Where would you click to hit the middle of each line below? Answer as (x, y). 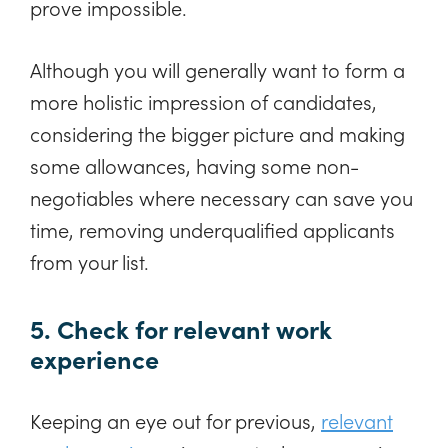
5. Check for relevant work (181, 329)
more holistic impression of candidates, (203, 100)
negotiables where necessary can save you (221, 196)
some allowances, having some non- (194, 164)
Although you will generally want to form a (217, 68)
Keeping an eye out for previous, (175, 420)
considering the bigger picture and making (217, 132)
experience (94, 359)
